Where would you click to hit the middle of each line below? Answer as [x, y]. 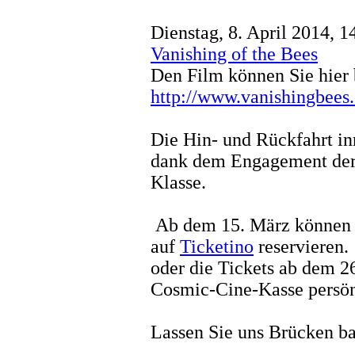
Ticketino [217, 246]
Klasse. [178, 182]
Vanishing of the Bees [234, 53]
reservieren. [301, 246]
